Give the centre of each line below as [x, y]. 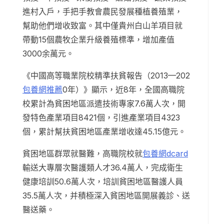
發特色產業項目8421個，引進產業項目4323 [101, 118]
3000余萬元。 [48, 54]
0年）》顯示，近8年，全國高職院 [123, 90]
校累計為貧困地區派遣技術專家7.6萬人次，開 [104, 104]
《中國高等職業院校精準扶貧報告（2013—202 [106, 76]
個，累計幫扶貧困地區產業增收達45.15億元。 [104, 132]
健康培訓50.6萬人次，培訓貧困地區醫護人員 [103, 182]
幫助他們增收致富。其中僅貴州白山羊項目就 [102, 26]
